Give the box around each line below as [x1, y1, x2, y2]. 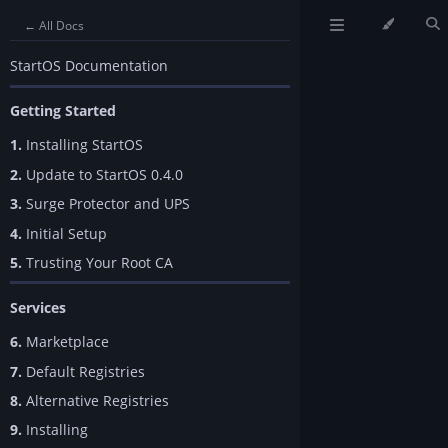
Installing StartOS [22, 135, 143, 155]
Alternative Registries [22, 390, 169, 410]
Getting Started [10, 101, 116, 121]
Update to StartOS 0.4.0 [22, 164, 183, 184]
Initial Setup [22, 223, 107, 243]
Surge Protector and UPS [22, 194, 190, 214]
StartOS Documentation [10, 56, 168, 76]
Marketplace [22, 332, 109, 352]
